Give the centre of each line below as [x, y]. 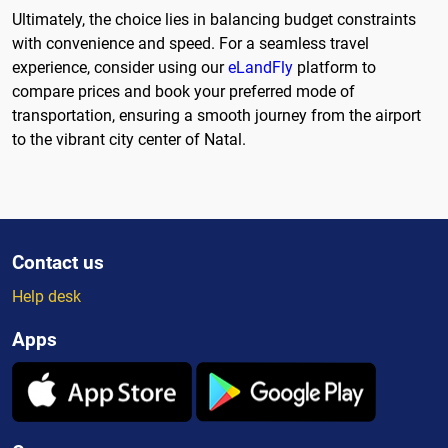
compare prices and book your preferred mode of [183, 91]
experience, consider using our [120, 67]
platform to [334, 67]
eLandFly [260, 67]
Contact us [58, 262]
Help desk [46, 296]
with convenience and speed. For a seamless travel [190, 43]
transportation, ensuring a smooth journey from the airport [216, 115]
